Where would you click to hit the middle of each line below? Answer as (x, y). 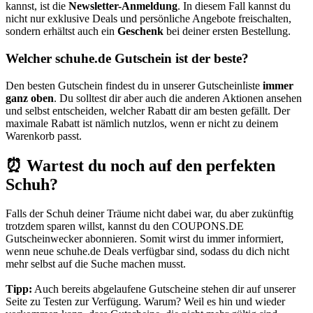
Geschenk (140, 31)
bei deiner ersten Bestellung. (227, 31)
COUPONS (199, 226)
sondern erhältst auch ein (61, 31)
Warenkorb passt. (44, 136)
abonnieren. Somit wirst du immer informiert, (183, 239)
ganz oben (30, 98)
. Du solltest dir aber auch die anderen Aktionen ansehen (178, 98)
